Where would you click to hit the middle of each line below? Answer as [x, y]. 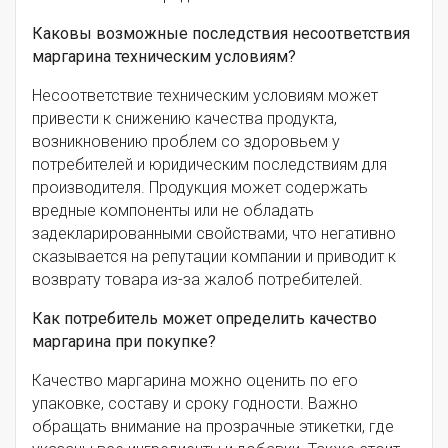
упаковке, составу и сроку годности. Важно [195, 403]
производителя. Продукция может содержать [200, 187]
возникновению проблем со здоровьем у [186, 141]
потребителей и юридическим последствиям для [209, 164]
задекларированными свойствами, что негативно [214, 233]
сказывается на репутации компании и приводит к [214, 256]
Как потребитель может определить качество [204, 318]
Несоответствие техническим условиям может [205, 95]
